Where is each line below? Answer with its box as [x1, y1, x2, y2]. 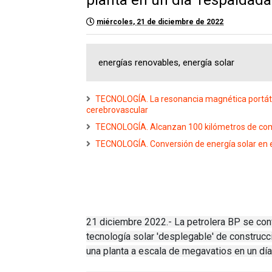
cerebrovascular [86, 104, 148, 115]
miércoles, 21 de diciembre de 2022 [97, 17, 223, 26]
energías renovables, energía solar [98, 56, 234, 68]
